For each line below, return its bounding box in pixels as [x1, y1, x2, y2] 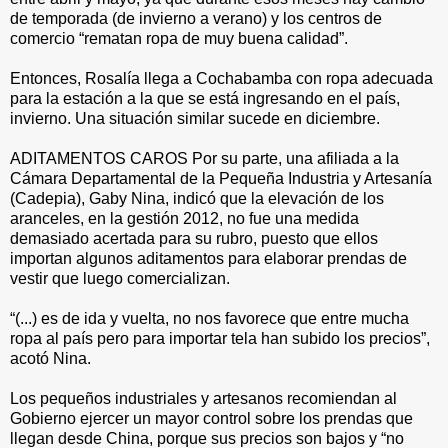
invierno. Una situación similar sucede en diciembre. [10, 110, 380, 127]
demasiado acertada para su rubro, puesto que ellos [10, 230, 378, 247]
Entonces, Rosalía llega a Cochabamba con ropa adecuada [10, 70, 433, 87]
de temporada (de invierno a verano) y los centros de [10, 10, 382, 27]
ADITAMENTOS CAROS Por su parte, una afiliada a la [10, 150, 399, 167]
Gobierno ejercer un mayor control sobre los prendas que [10, 410, 413, 427]
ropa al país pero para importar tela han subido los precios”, [10, 330, 430, 347]
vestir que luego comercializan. [10, 270, 230, 287]
